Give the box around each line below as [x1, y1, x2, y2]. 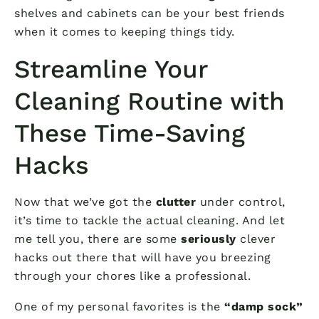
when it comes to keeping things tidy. [14, 24, 235, 38]
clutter [155, 194, 196, 209]
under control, [196, 194, 286, 209]
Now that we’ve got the [14, 194, 156, 209]
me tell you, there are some [14, 231, 181, 246]
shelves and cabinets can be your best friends [14, 6, 285, 20]
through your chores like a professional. [14, 268, 251, 283]
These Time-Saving [14, 117, 245, 148]
